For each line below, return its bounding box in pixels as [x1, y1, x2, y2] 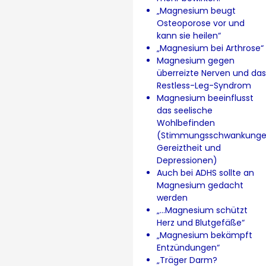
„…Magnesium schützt [157, 204, 248, 216]
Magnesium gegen [157, 54, 235, 66]
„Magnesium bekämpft [157, 229, 252, 241]
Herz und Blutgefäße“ [157, 216, 245, 229]
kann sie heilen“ [157, 29, 221, 42]
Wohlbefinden [157, 116, 215, 129]
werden [157, 191, 188, 204]
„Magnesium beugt [157, 4, 236, 17]
